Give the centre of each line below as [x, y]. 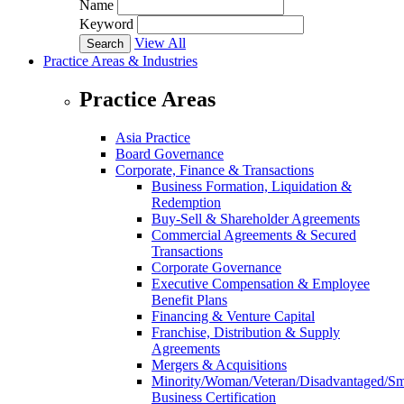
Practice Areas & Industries [120, 61]
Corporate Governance [216, 267]
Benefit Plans [189, 299]
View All [160, 43]
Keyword [106, 24]
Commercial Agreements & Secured [254, 234]
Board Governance [170, 153]
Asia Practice [153, 137]
